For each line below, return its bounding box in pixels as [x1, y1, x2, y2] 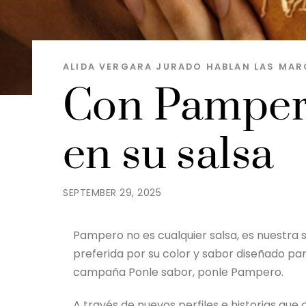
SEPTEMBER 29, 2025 [63, 185, 162, 199]
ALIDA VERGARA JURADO [63, 61, 203, 72]
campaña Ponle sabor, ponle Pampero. [73, 264, 286, 280]
